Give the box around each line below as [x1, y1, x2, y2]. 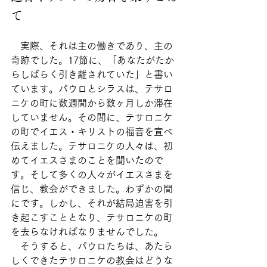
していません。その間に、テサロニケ [11, 113, 173, 122]
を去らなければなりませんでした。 [11, 227, 163, 237]
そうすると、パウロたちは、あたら [11, 241, 173, 251]
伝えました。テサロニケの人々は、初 [11, 141, 173, 151]
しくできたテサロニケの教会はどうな [11, 256, 173, 265]
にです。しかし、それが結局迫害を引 [11, 198, 173, 208]
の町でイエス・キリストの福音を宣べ [11, 127, 173, 136]
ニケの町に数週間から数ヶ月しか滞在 [11, 98, 173, 108]
